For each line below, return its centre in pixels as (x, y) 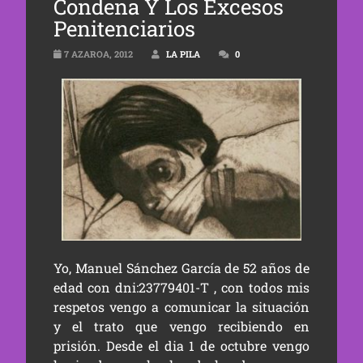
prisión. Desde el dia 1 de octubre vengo (181, 346)
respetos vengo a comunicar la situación (181, 307)
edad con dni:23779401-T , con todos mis (181, 288)
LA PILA (183, 54)
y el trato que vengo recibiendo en (181, 327)
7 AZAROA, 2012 (97, 54)
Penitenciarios (124, 28)
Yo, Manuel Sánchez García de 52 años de (181, 268)
